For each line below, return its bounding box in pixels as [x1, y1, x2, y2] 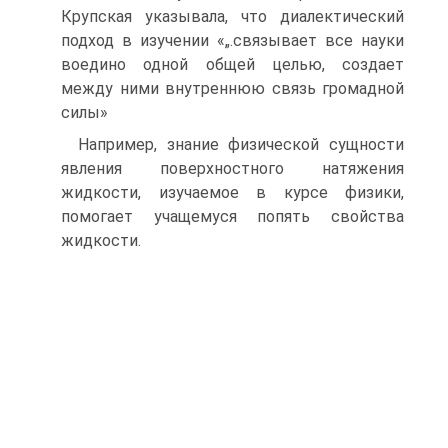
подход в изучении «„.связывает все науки [61, 31, 404, 50]
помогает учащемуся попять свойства [61, 207, 404, 226]
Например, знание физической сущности [78, 135, 404, 154]
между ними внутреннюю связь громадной [61, 79, 404, 98]
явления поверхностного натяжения [61, 159, 404, 178]
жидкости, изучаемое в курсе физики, [61, 183, 404, 202]
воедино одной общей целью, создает [61, 55, 404, 74]
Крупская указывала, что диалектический [61, 7, 404, 26]
